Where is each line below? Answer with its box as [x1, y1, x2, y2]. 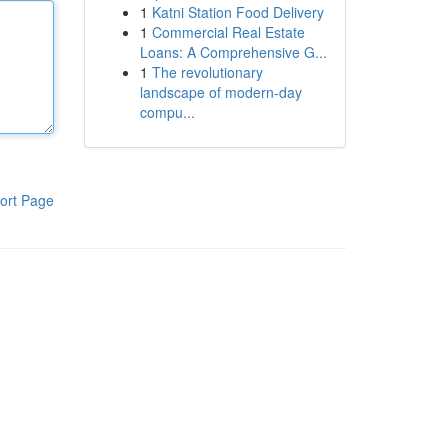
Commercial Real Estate [151, 22, 305, 42]
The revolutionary [151, 62, 263, 82]
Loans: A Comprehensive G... [139, 42, 327, 62]
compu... [139, 102, 195, 122]
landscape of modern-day [139, 82, 302, 102]
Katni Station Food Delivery [151, 2, 324, 22]
